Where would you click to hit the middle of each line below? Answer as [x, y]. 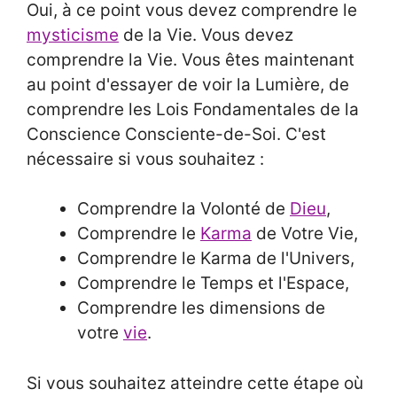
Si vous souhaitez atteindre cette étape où [195, 383]
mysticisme [73, 35]
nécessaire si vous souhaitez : [145, 159]
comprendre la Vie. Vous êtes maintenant [191, 59]
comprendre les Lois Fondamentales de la [193, 109]
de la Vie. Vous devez [206, 35]
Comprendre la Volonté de [183, 209]
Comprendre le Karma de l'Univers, [220, 259]
